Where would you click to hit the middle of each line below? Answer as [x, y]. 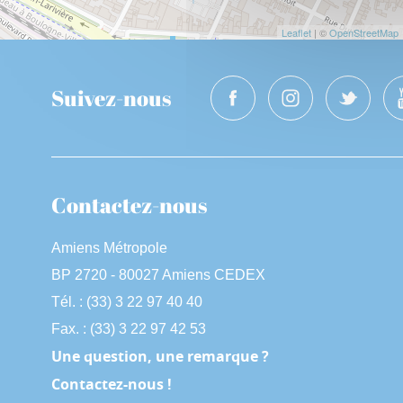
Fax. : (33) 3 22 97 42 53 [129, 329]
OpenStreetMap [363, 32]
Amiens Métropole [109, 248]
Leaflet [296, 32]
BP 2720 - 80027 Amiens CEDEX [158, 275]
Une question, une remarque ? [160, 356]
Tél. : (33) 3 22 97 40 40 [127, 302]
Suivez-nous [111, 98]
